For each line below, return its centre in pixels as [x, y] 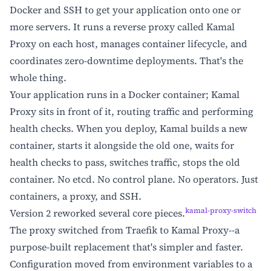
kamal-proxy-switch [221, 210]
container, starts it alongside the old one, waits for [122, 145]
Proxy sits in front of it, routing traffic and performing [132, 111]
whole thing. [38, 77]
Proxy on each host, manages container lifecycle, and [129, 43]
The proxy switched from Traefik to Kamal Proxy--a [125, 230]
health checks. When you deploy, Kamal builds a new [129, 128]
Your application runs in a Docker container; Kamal [125, 94]
